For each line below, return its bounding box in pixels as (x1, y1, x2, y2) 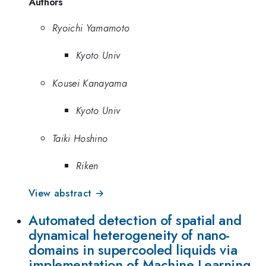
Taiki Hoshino (52, 131, 108, 145)
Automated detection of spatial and (28, 210, 242, 230)
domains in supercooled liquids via (28, 239, 237, 260)
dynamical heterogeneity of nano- (28, 224, 230, 245)
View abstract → (28, 186, 104, 201)
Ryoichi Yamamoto (52, 20, 130, 35)
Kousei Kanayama (52, 75, 127, 90)
